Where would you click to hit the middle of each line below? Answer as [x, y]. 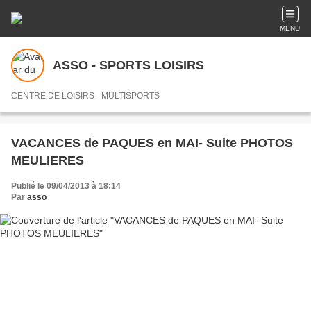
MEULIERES [48, 160]
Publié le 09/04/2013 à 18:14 [66, 186]
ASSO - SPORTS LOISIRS [128, 65]
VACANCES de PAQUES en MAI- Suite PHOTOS [152, 143]
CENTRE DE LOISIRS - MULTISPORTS [85, 96]
